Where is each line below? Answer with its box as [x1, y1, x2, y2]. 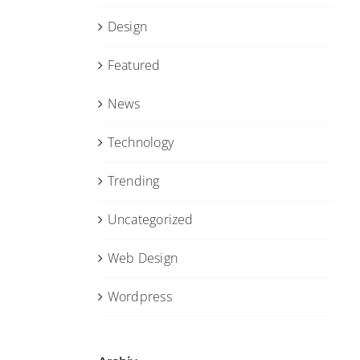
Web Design [107, 249, 178, 267]
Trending [107, 172, 160, 190]
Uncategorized [107, 211, 194, 228]
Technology [107, 133, 174, 151]
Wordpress [107, 288, 172, 305]
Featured [107, 56, 161, 74]
